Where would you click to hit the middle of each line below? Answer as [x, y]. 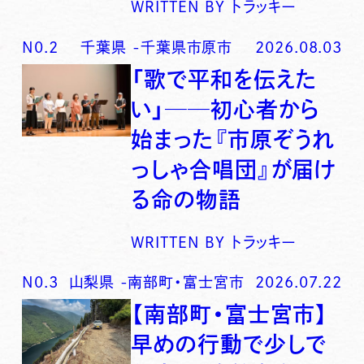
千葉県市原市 [186, 48]
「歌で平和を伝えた [224, 79]
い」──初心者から [225, 109]
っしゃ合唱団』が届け [234, 169]
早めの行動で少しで [229, 344]
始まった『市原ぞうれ [233, 139]
